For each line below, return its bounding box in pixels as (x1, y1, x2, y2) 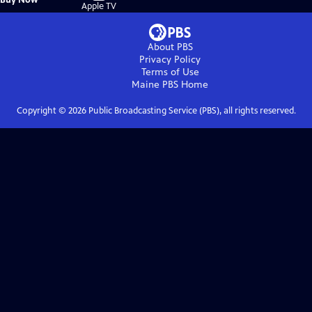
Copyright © (16, 105, 68, 117)
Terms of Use (141, 66, 199, 79)
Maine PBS (132, 79, 178, 91)
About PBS (147, 41, 193, 54)
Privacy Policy (139, 54, 201, 66)
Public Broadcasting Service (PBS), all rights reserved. (86, 105, 296, 117)
